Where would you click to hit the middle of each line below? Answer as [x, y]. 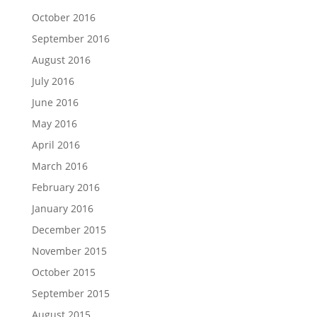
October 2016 [63, 17]
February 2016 [65, 187]
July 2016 [53, 81]
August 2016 [61, 59]
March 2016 [59, 166]
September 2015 [70, 293]
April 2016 [56, 144]
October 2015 [63, 272]
